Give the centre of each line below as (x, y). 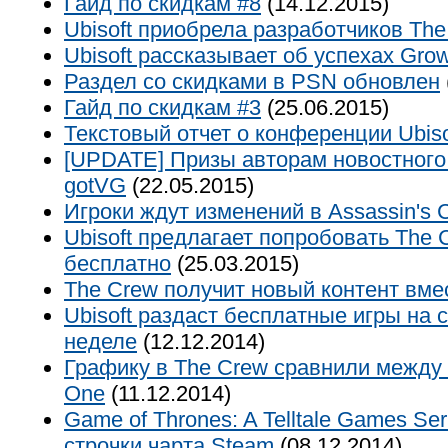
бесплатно (117, 263)
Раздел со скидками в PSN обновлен (252, 81)
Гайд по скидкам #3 (162, 107)
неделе (100, 341)
